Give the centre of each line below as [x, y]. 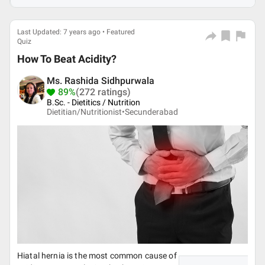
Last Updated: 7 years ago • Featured [76, 32]
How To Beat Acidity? [67, 59]
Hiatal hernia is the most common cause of [97, 256]
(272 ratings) [103, 92]
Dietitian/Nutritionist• [86, 112]
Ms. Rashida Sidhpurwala [101, 81]
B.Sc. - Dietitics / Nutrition [93, 102]
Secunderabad [151, 112]
